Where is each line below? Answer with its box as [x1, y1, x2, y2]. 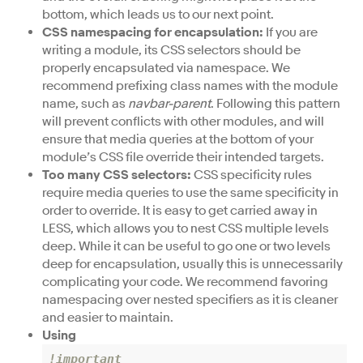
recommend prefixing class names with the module [42, 77, 338, 94]
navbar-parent [128, 95, 211, 112]
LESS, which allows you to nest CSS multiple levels [42, 220, 329, 237]
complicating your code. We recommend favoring [42, 273, 328, 290]
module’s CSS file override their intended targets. [42, 148, 324, 165]
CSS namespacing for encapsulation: [42, 23, 263, 41]
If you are [263, 23, 318, 41]
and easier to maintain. [42, 309, 173, 326]
